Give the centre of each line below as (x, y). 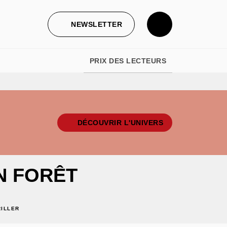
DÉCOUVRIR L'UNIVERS (120, 123)
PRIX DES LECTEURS (128, 61)
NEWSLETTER (97, 24)
